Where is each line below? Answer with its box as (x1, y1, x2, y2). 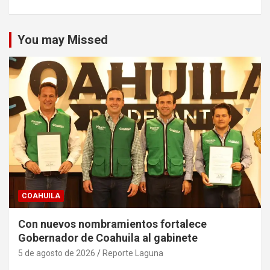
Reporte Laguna (102, 248, 163, 259)
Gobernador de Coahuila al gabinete (18, 231, 198, 245)
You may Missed (17, 33, 108, 48)
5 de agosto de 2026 (18, 248, 95, 259)
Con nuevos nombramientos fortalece (18, 218, 207, 231)
